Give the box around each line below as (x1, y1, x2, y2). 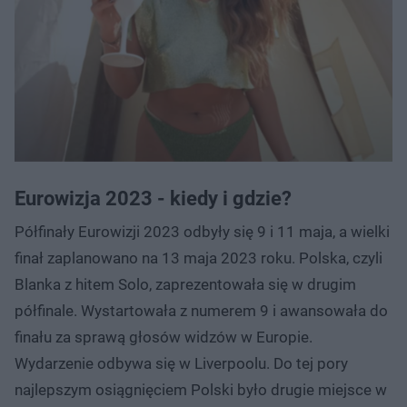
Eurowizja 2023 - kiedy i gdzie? (15, 187, 292, 211)
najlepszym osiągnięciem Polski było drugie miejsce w (15, 381, 387, 400)
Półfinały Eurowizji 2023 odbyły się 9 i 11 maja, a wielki (15, 223, 390, 242)
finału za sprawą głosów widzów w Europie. (15, 328, 313, 347)
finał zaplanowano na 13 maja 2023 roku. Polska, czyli (15, 249, 382, 268)
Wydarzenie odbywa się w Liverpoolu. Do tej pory (15, 354, 348, 373)
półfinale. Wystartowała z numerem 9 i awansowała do (15, 302, 388, 321)
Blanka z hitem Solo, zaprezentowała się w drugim (15, 275, 356, 294)
